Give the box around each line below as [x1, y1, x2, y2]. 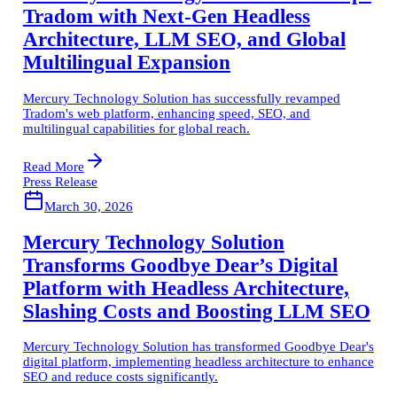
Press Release [22, 174, 97, 189]
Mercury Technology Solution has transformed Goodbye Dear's [22, 339, 374, 354]
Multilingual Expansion [22, 51, 230, 74]
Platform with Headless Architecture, [22, 276, 349, 300]
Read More [22, 159, 84, 174]
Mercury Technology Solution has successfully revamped [22, 90, 340, 105]
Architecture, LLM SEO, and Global [22, 28, 346, 51]
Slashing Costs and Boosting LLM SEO [22, 300, 370, 323]
